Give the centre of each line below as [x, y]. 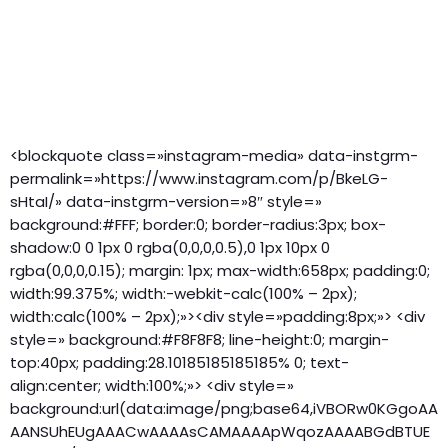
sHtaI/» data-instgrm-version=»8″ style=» [166, 201]
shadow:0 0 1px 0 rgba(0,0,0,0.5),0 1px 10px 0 [170, 247]
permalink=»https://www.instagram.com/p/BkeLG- [199, 178]
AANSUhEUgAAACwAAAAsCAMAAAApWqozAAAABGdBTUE [220, 431]
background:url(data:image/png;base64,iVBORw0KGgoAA [224, 408]
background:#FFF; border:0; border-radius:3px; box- [198, 224]
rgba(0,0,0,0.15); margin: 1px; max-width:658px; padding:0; [220, 270]
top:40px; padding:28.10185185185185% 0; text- [179, 362]
